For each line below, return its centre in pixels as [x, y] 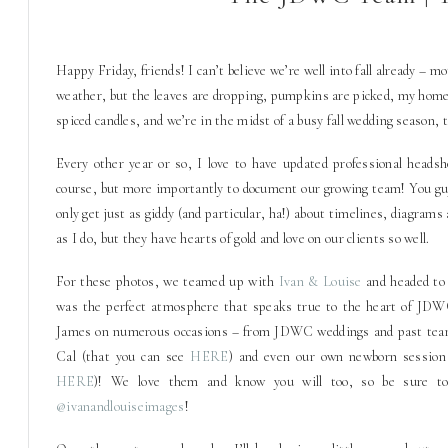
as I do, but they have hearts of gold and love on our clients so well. [243, 238]
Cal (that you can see [123, 356]
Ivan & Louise [320, 281]
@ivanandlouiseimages [120, 406]
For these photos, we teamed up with [167, 281]
